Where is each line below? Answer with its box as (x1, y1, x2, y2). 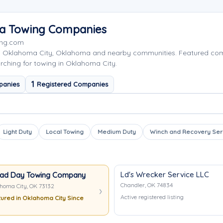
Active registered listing (120, 193, 184, 201)
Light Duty (3, 128, 32, 135)
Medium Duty (98, 128, 136, 135)
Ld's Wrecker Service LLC (120, 170, 209, 179)
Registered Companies (37, 80, 108, 88)
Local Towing (46, 128, 84, 135)
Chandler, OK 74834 (120, 181, 173, 189)
